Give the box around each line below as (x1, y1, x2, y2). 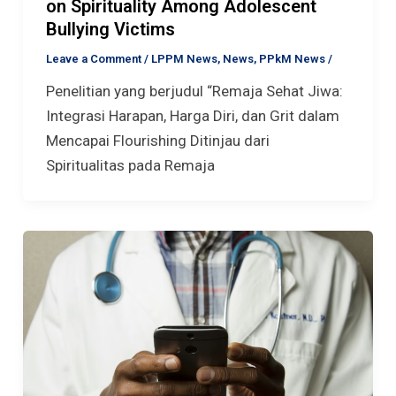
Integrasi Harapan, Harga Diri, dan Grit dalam (45, 107, 339, 126)
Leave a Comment (45, 52, 141, 66)
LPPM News (150, 52, 217, 66)
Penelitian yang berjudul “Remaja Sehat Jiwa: (45, 82, 343, 101)
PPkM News (258, 52, 325, 66)
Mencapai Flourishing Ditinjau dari (45, 132, 270, 150)
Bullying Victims (45, 19, 175, 41)
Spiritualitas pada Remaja (45, 156, 215, 175)
